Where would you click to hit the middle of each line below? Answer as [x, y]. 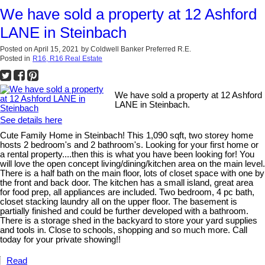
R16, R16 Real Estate [67, 58]
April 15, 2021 [56, 49]
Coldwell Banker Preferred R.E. [141, 49]
